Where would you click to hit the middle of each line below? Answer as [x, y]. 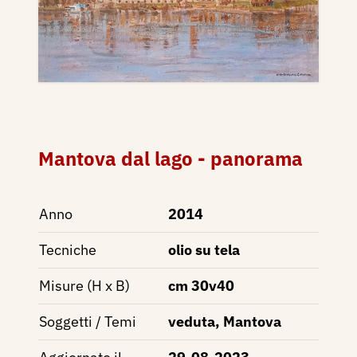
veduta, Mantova [225, 321]
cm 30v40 [201, 285]
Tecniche [68, 249]
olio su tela [204, 249]
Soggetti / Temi [88, 321]
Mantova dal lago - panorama [171, 158]
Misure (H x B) [84, 285]
